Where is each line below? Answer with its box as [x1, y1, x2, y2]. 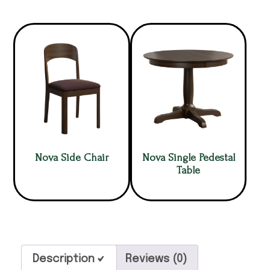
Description [33, 254, 95, 265]
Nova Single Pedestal [142, 152, 235, 164]
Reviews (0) [125, 254, 187, 265]
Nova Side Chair [35, 152, 109, 164]
